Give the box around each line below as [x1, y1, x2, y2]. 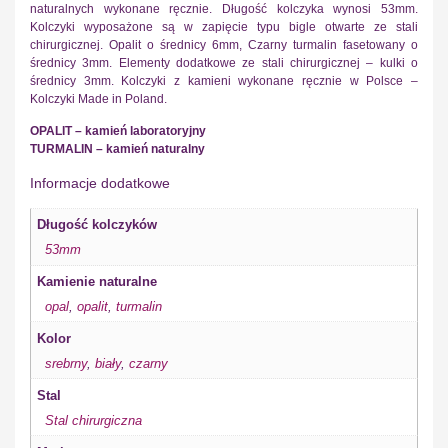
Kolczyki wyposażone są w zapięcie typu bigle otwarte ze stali [30, 19, 418, 34]
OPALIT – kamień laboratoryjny [30, 124, 206, 139]
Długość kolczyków [37, 216, 158, 232]
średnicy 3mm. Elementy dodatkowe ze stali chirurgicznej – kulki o [30, 55, 418, 70]
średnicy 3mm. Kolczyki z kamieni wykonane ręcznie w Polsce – [30, 73, 418, 88]
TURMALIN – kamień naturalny [30, 142, 205, 157]
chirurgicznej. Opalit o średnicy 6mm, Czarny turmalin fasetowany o [30, 37, 418, 52]
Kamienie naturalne [37, 273, 158, 289]
